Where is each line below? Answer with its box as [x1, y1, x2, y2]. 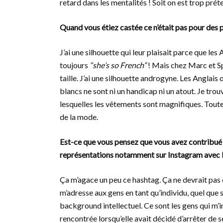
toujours [60, 60, 90, 70]
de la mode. [60, 112, 98, 121]
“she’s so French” [90, 60, 148, 70]
